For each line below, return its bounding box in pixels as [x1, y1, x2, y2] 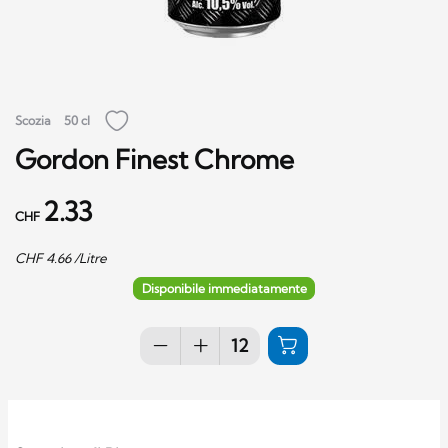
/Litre [71, 249, 107, 266]
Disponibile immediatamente [141, 280, 307, 296]
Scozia [15, 113, 51, 129]
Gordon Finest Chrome [15, 142, 294, 176]
